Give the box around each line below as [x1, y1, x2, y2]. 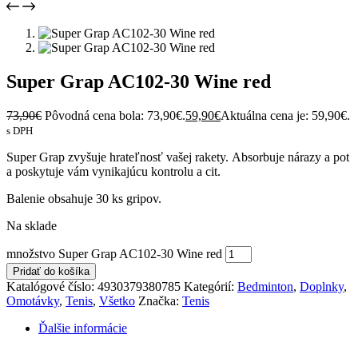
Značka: [138, 293, 182, 308]
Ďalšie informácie [38, 320, 127, 335]
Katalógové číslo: [6, 279, 97, 293]
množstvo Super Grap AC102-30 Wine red [6, 246, 222, 261]
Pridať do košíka [13, 265, 89, 277]
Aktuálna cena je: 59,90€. [221, 108, 350, 122]
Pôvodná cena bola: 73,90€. [45, 108, 185, 122]
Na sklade [6, 218, 57, 233]
